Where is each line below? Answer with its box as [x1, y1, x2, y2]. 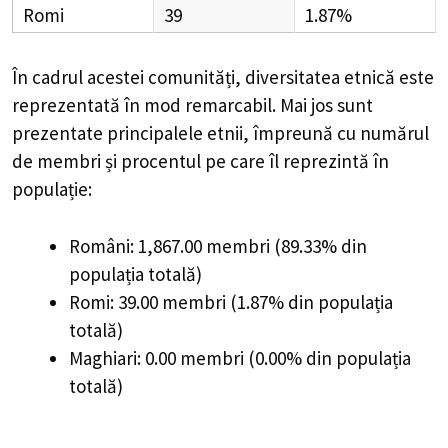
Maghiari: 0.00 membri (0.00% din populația [69, 345, 411, 370]
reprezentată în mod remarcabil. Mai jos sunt [12, 93, 373, 118]
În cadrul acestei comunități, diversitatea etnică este [12, 65, 434, 90]
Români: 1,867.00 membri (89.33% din [69, 233, 367, 258]
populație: [12, 177, 92, 202]
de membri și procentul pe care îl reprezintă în [12, 149, 389, 174]
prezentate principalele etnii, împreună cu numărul [12, 121, 429, 146]
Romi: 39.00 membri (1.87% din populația [69, 289, 393, 314]
